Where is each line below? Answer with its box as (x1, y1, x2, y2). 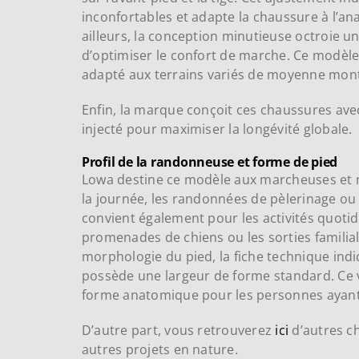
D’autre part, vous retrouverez (81, 321, 276, 340)
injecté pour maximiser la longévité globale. (81, 120, 353, 139)
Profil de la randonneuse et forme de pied (81, 153, 338, 171)
